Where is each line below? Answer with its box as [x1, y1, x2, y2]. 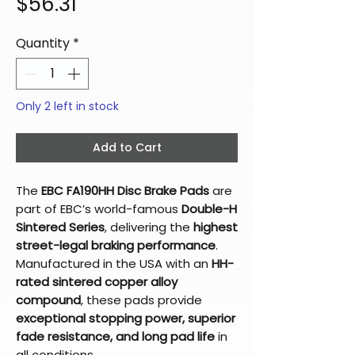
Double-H [181, 200, 237, 218]
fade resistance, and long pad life [16, 328, 215, 345]
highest [193, 219, 238, 236]
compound [16, 292, 81, 309]
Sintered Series [16, 219, 105, 236]
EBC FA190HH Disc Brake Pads [41, 182, 209, 200]
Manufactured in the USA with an [16, 255, 212, 273]
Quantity [16, 34, 70, 53]
